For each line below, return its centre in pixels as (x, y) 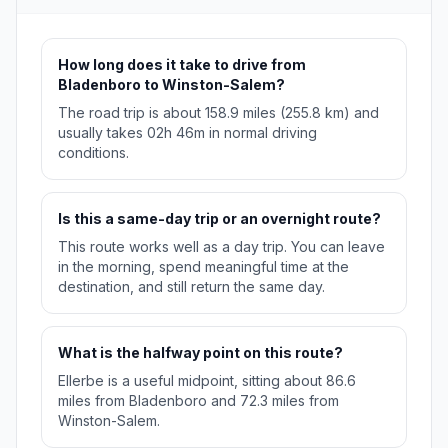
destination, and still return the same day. (191, 287)
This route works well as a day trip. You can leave (221, 247)
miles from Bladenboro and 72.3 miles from (198, 401)
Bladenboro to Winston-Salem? (171, 85)
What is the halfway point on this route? (200, 353)
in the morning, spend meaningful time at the (203, 267)
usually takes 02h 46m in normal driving (187, 133)
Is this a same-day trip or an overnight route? (219, 219)
